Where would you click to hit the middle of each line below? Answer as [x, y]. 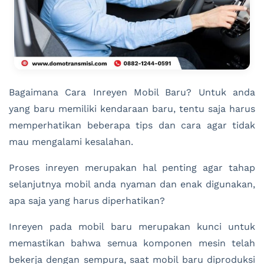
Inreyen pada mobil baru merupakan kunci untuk [132, 226]
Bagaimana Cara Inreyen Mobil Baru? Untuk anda [132, 92]
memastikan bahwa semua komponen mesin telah [132, 243]
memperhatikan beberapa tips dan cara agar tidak [132, 125]
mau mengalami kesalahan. [71, 141]
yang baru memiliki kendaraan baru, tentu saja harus [132, 108]
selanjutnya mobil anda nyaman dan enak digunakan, [132, 184]
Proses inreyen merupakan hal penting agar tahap [132, 167]
